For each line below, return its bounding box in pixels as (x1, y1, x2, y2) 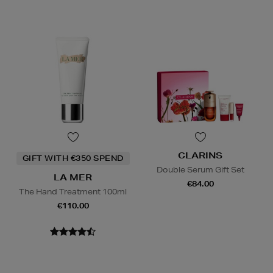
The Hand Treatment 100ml (19, 186, 127, 197)
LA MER (54, 172, 92, 183)
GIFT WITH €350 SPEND (22, 153, 124, 164)
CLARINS (178, 150, 222, 161)
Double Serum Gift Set (156, 165, 244, 175)
